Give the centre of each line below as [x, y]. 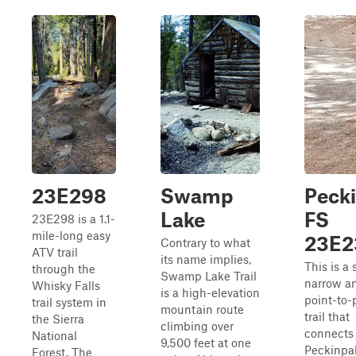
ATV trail [55, 252]
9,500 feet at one [206, 342]
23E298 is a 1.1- [74, 219]
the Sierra [58, 319]
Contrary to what [205, 242]
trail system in [69, 302]
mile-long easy [71, 235]
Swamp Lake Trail [209, 276]
